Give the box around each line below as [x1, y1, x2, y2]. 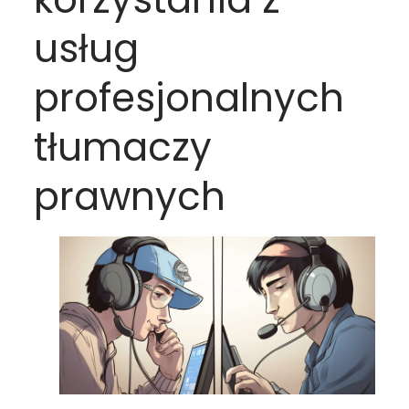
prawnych [34, 169, 226, 224]
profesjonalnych [34, 70, 345, 125]
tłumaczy [34, 120, 213, 174]
